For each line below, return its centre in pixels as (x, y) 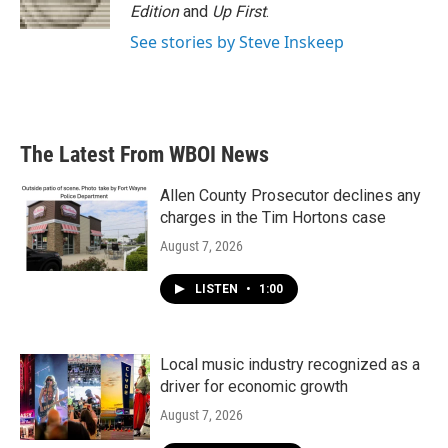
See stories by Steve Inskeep (237, 42)
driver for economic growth (254, 386)
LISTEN (218, 289)
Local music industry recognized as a (290, 364)
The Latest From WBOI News (144, 154)
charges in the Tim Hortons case (273, 217)
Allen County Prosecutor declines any (290, 195)
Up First (239, 11)
